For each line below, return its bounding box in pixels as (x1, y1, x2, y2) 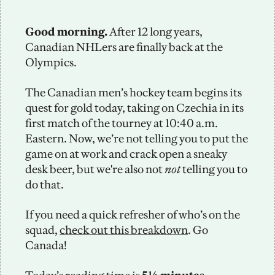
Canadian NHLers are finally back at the (25, 39, 223, 54)
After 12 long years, (107, 24, 203, 39)
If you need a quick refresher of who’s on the (25, 207, 240, 222)
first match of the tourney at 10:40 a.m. (25, 115, 218, 130)
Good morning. (25, 24, 107, 39)
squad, (25, 222, 60, 237)
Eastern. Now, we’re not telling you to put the (25, 131, 248, 145)
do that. (25, 177, 66, 192)
